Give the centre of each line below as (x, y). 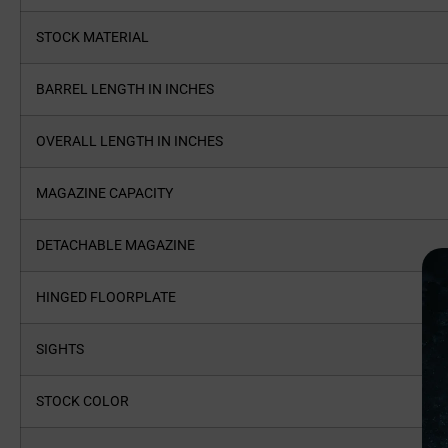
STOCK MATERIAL (98, 37)
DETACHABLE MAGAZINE (121, 245)
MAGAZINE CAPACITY (110, 193)
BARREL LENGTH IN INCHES (131, 89)
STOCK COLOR (88, 401)
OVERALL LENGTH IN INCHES (135, 141)
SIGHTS (66, 349)
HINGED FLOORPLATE (112, 297)
